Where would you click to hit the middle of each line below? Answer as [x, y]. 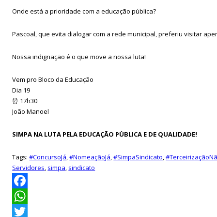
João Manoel [31, 111]
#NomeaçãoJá [90, 157]
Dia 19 [21, 90]
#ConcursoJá [48, 157]
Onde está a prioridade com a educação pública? [84, 11]
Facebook [27, 196]
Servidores [29, 167]
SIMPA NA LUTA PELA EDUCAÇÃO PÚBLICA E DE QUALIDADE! [105, 134]
